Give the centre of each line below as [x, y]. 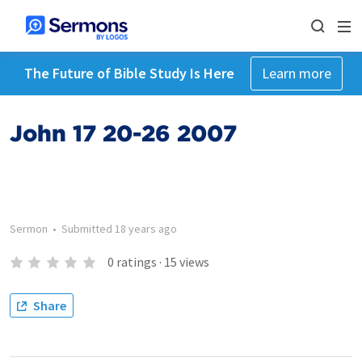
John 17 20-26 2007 [123, 133]
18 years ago [146, 229]
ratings [136, 262]
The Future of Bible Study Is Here [129, 73]
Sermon [29, 229]
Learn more [296, 73]
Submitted [88, 229]
